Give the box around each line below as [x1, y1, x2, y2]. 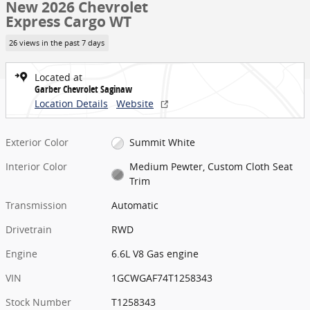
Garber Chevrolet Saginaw [35, 82, 132, 95]
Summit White [129, 135, 195, 149]
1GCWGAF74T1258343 [111, 271, 213, 284]
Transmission [6, 198, 67, 212]
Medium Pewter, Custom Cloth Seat [129, 159, 293, 173]
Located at [35, 70, 82, 84]
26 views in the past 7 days [9, 37, 105, 48]
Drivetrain [6, 222, 52, 236]
